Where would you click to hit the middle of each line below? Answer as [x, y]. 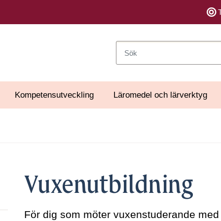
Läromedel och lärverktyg [160, 95]
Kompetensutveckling [54, 95]
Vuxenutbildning [109, 185]
